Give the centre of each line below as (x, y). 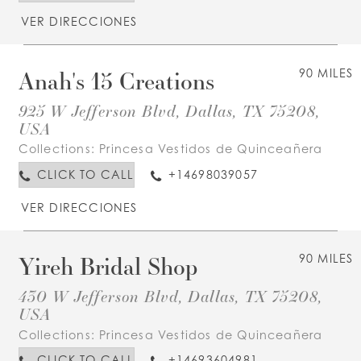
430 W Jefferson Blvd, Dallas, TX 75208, (170, 296)
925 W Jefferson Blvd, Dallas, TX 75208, (169, 111)
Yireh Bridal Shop (108, 266)
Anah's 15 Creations (116, 80)
